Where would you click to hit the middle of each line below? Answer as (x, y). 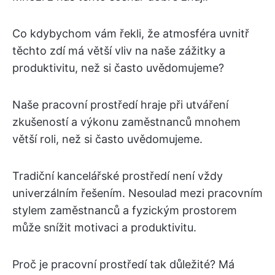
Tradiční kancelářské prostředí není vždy (118, 176)
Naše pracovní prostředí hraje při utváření (120, 105)
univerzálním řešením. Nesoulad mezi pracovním (137, 193)
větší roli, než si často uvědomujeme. (107, 139)
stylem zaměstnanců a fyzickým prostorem (125, 210)
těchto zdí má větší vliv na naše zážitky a (119, 51)
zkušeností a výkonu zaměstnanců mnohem (126, 122)
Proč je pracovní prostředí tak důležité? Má (123, 264)
